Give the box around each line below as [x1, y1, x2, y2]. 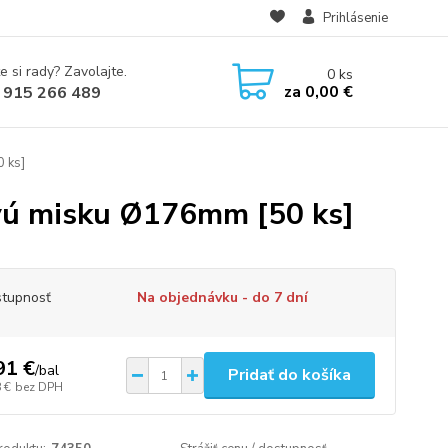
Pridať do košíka [227, 364, 351, 386]
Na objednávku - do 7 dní [136, 288, 308, 307]
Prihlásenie [322, 9, 388, 27]
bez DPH [14, 378, 63, 395]
